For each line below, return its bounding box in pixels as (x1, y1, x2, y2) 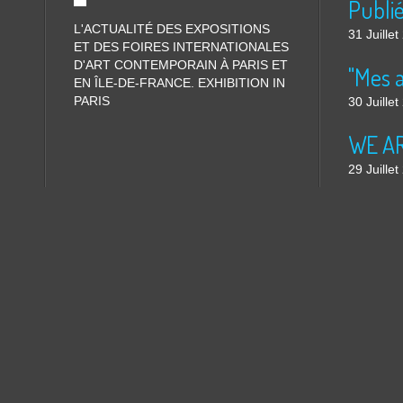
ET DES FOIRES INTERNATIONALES (74, 40, 289, 54)
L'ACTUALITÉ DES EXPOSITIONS (74, 22, 270, 36)
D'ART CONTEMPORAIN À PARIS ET (74, 58, 288, 72)
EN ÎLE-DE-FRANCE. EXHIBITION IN (74, 76, 285, 90)
